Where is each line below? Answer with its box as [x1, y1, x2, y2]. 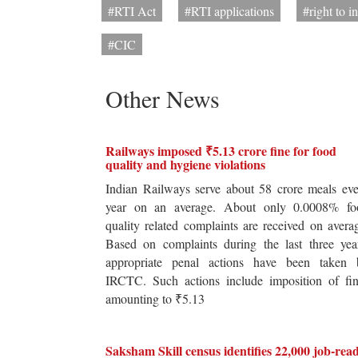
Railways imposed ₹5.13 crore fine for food [105, 141, 336, 161]
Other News [105, 82, 220, 115]
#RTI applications [185, 2, 274, 20]
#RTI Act [108, 2, 156, 20]
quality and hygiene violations [105, 155, 265, 174]
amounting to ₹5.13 [105, 290, 205, 308]
